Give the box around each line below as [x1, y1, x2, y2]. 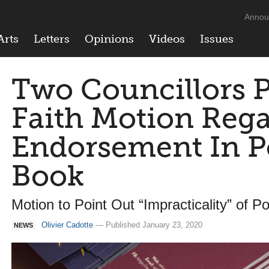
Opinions [85, 32, 134, 46]
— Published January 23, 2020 [93, 220, 202, 229]
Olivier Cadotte [41, 220, 93, 229]
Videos [149, 32, 185, 46]
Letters [34, 32, 70, 46]
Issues [200, 32, 234, 46]
